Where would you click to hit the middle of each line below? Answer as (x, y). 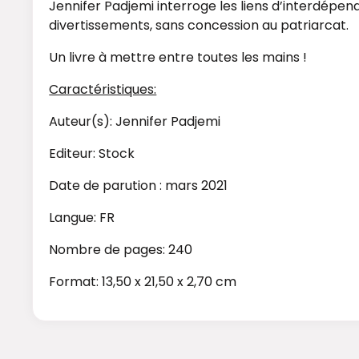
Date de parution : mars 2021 (139, 186)
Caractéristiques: (103, 90)
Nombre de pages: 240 (121, 250)
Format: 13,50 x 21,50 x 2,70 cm (143, 282)
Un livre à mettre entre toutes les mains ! (178, 58)
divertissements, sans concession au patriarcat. (199, 26)
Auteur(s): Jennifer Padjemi (135, 122)
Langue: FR (82, 218)
